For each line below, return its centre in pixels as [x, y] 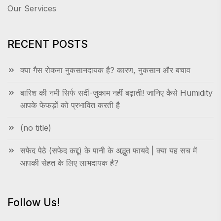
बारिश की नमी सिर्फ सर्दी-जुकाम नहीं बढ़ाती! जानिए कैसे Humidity [116, 93]
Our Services [32, 9]
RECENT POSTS [48, 44]
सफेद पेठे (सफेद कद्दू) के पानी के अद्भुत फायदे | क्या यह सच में [109, 151]
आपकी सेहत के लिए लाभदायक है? [69, 163]
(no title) [36, 128]
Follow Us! [34, 203]
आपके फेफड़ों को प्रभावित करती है [70, 105]
